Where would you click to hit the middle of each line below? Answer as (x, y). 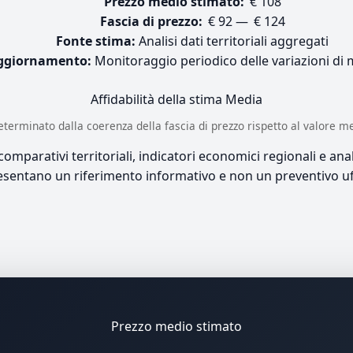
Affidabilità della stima (158, 99)
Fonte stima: (96, 41)
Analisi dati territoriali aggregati (232, 41)
